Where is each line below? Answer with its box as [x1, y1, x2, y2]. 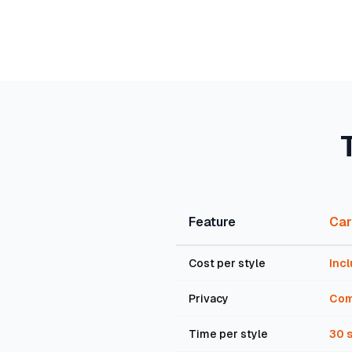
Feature [189, 214, 236, 229]
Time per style [189, 328, 268, 340]
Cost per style [189, 257, 266, 269]
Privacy [189, 292, 229, 305]
